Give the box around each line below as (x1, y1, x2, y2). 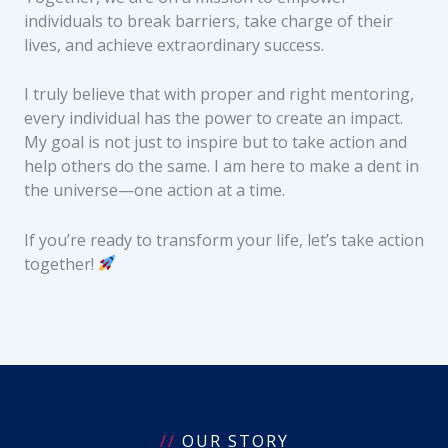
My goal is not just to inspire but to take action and (24, 131, 407, 154)
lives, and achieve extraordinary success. (24, 33, 324, 56)
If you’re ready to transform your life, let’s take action (24, 228, 424, 251)
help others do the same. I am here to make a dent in (24, 155, 419, 178)
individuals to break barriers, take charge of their (24, 9, 393, 32)
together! (24, 252, 98, 275)
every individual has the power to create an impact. (24, 107, 403, 130)
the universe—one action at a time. (24, 179, 285, 202)
